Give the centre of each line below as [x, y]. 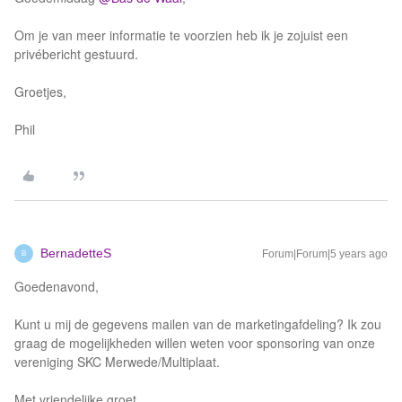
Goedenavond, [57, 286]
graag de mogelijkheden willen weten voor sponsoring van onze [195, 343]
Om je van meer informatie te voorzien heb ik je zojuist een [181, 35]
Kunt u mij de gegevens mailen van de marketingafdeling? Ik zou [198, 324]
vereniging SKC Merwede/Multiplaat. [117, 362]
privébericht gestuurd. [76, 54]
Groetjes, [40, 92]
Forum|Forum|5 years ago [325, 254]
